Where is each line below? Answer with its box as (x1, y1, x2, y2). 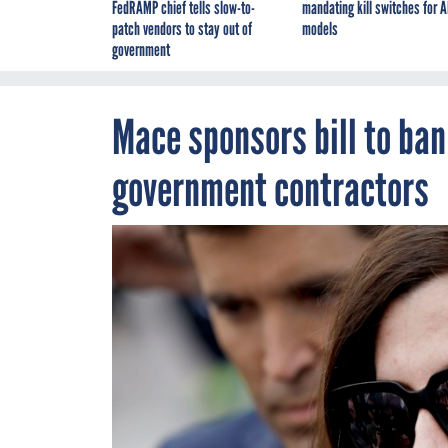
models (302, 17, 338, 40)
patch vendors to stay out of (112, 17, 252, 40)
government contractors (112, 159, 429, 218)
